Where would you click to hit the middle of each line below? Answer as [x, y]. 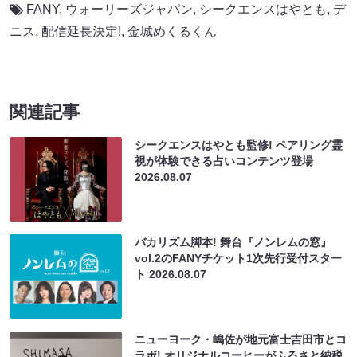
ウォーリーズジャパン [129, 9]
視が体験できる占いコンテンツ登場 [224, 161]
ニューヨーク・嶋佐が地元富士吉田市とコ [241, 339]
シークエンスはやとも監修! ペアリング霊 [239, 145]
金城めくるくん [172, 31]
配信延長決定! [81, 31]
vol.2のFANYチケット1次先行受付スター [239, 258]
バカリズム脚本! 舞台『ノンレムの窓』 [233, 242]
